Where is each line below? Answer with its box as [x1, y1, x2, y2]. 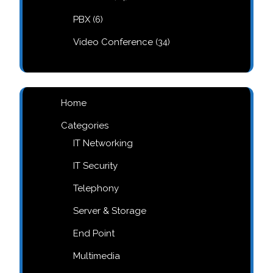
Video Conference [73, 37, 153, 48]
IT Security [73, 160, 118, 171]
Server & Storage [73, 205, 146, 216]
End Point [73, 228, 115, 239]
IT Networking [73, 138, 133, 149]
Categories [61, 120, 108, 131]
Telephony [73, 183, 119, 194]
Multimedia [73, 250, 120, 261]
